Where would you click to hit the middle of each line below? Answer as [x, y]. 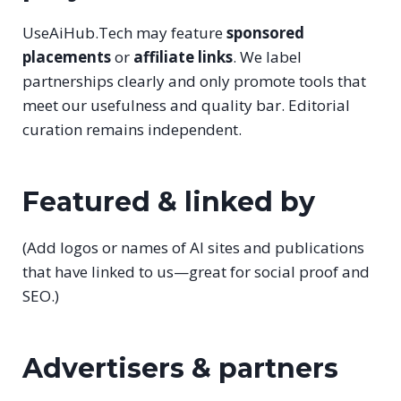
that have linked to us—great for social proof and [196, 271]
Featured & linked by [169, 201]
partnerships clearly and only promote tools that [194, 81]
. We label [267, 56]
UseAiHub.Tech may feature [124, 32]
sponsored [265, 32]
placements [67, 56]
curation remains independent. [132, 129]
